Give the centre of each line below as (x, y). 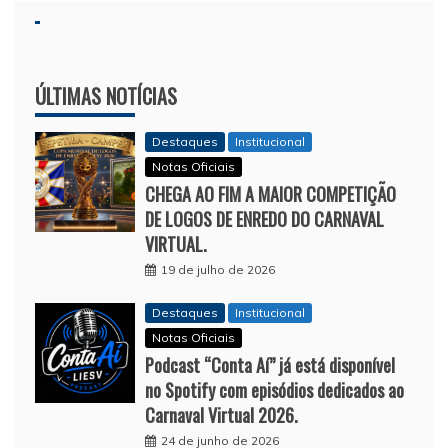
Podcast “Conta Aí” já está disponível (270, 365)
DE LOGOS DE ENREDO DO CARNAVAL (264, 219)
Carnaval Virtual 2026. (221, 415)
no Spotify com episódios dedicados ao (274, 390)
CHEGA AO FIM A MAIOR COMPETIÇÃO (270, 194)
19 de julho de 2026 (218, 270)
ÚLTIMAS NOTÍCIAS (106, 96)
